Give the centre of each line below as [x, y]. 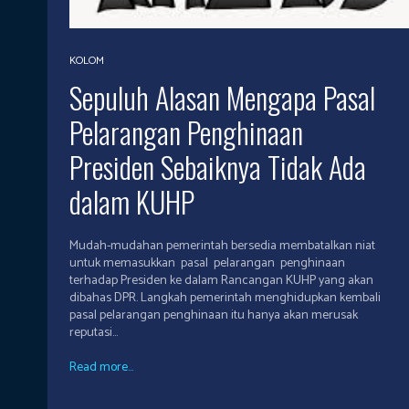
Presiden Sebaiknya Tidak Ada [218, 166]
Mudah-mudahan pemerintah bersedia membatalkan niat [222, 246]
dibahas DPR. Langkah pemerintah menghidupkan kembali [105, 298]
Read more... [101, 367]
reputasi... [94, 332]
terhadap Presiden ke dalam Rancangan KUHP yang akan [221, 280]
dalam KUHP [132, 201]
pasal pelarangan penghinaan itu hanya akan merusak [214, 315]
